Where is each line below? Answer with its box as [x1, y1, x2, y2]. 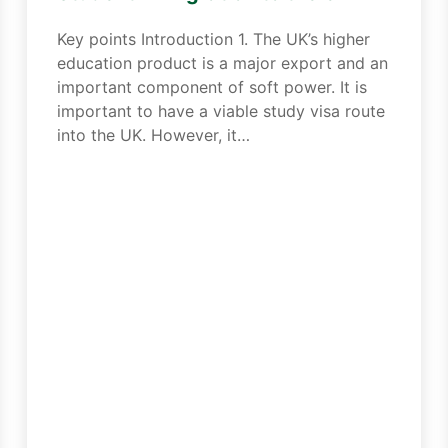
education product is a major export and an [56, 53, 388, 73]
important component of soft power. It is [56, 77, 367, 97]
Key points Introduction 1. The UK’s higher [56, 29, 370, 49]
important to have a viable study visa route [56, 101, 385, 121]
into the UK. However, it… [56, 125, 250, 145]
